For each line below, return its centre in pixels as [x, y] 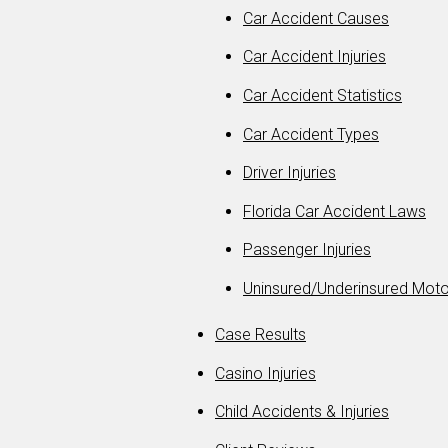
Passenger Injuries [307, 250]
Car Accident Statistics [322, 95]
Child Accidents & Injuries [302, 412]
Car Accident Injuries [314, 57]
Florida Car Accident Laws [334, 211]
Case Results [260, 335]
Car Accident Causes [316, 18]
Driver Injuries [289, 173]
